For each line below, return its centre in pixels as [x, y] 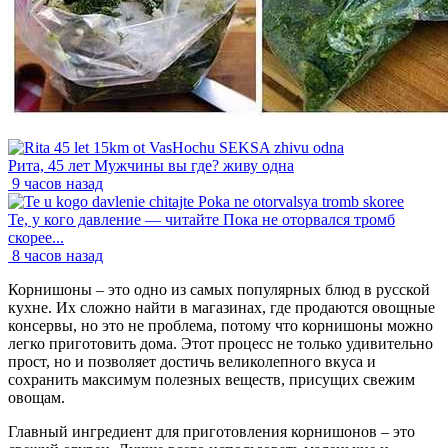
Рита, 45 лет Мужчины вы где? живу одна [151, 166]
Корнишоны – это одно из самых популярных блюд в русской [219, 290]
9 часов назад [57, 184]
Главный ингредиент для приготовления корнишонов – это [211, 432]
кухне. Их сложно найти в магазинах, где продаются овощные [221, 308]
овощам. [36, 398]
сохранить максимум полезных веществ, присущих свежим [211, 380]
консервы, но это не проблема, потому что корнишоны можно [220, 326]
